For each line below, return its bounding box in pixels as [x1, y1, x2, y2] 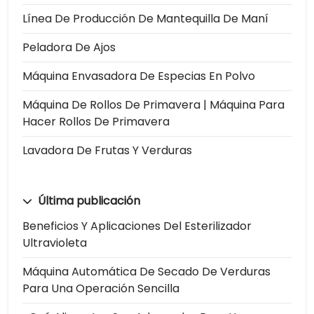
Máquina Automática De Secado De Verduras [22, 263, 271, 280]
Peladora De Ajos [22, 39, 116, 55]
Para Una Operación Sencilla [22, 280, 179, 296]
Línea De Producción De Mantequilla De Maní [22, 10, 268, 27]
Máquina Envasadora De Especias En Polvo [22, 67, 255, 84]
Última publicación [35, 192, 140, 209]
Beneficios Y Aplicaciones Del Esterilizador [22, 217, 252, 234]
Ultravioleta [22, 234, 87, 251]
